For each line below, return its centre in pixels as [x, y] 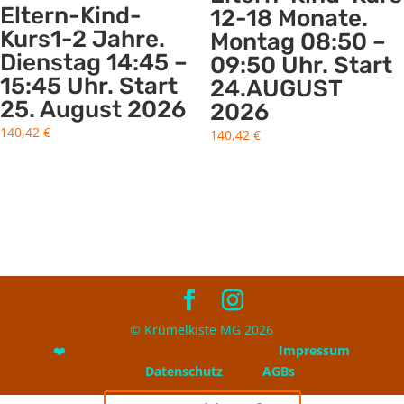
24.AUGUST [275, 88]
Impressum [315, 351]
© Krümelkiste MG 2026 [202, 330]
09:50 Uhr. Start [301, 65]
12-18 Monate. [289, 18]
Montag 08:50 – [298, 41]
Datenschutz [184, 372]
